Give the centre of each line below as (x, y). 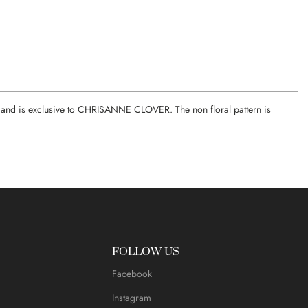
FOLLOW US (145, 252)
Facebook (132, 274)
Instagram (131, 298)
